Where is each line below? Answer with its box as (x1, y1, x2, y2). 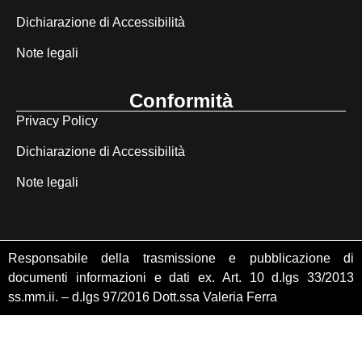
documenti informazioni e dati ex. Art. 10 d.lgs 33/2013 (8, 270, 354, 284)
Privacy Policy (16, 113, 98, 128)
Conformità (129, 89, 233, 112)
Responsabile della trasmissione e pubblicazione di (8, 250, 354, 265)
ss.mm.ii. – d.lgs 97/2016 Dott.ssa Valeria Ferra (8, 289, 277, 304)
